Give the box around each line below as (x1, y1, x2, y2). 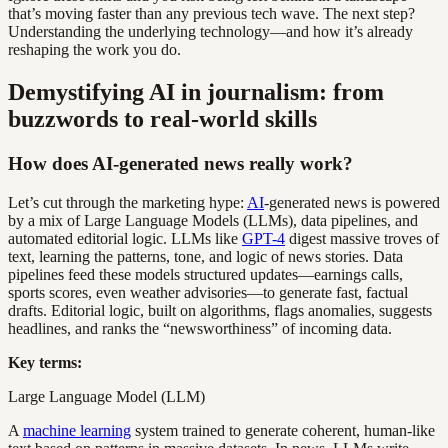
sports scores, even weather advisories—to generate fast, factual (8, 283, 408, 301)
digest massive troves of (285, 229, 439, 247)
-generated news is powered (264, 193, 440, 211)
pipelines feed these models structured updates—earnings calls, (8, 265, 403, 283)
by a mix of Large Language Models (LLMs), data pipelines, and (8, 211, 418, 229)
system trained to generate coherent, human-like (131, 421, 435, 439)
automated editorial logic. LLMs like (8, 229, 242, 247)
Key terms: (8, 353, 82, 371)
